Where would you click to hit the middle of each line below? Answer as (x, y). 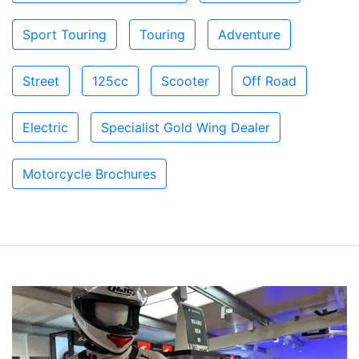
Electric (45, 127)
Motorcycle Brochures (89, 173)
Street (41, 81)
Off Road (269, 81)
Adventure (249, 34)
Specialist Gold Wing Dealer (186, 127)
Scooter (185, 81)
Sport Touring (65, 34)
